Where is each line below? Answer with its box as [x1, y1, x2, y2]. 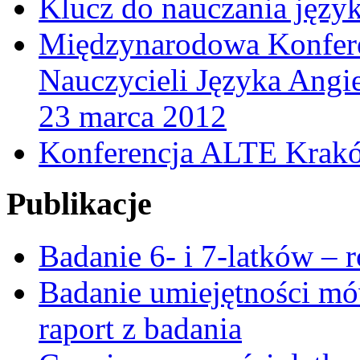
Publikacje [6, 186, 152, 223]
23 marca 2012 [39, 98, 227, 133]
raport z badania [39, 311, 242, 346]
